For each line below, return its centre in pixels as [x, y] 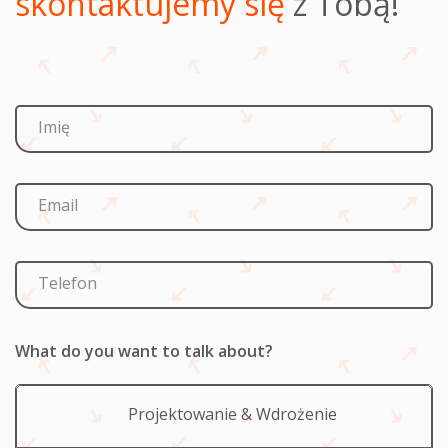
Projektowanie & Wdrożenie [232, 414]
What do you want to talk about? [144, 351]
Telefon [67, 283]
